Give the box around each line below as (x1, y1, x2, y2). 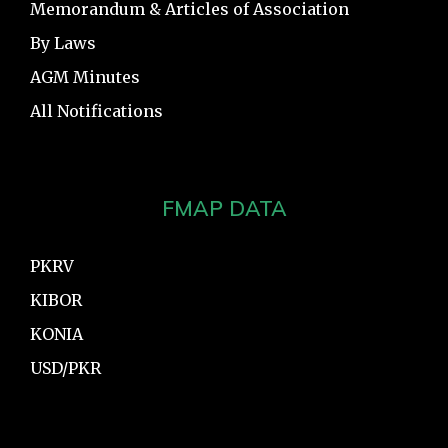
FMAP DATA (161, 194, 287, 221)
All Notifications (30, 100, 163, 121)
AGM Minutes (30, 66, 140, 87)
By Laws (30, 32, 96, 53)
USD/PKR (30, 357, 101, 378)
